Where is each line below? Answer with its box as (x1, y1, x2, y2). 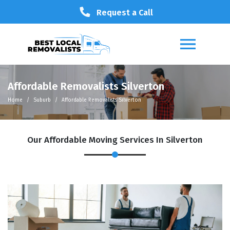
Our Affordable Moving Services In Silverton (27, 135, 203, 145)
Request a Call (97, 8, 153, 17)
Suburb (33, 97, 51, 103)
